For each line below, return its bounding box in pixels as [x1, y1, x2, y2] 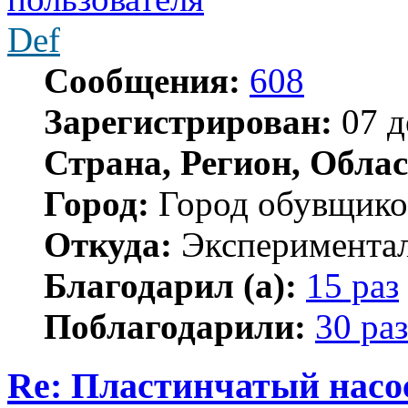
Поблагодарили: [44, 307, 306, 347]
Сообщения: [44, 61, 240, 101]
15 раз [306, 266, 399, 306]
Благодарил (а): [44, 266, 297, 306]
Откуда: [44, 225, 172, 265]
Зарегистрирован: [44, 102, 332, 142]
